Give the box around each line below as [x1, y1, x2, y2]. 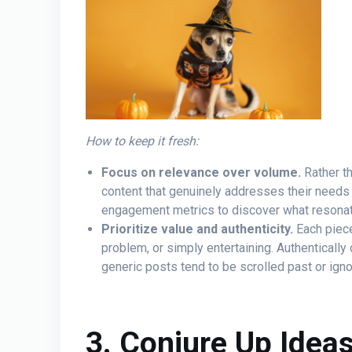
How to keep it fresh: [86, 134, 199, 149]
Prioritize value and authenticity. [101, 222, 293, 237]
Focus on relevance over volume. [101, 165, 301, 181]
